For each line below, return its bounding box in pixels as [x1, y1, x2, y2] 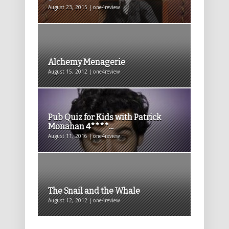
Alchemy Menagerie [48, 57, 125, 67]
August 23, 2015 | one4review [48, 5, 120, 11]
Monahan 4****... [48, 122, 113, 132]
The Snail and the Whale [48, 186, 140, 196]
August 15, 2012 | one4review [48, 69, 120, 75]
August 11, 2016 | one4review [48, 133, 120, 140]
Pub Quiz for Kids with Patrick [48, 112, 161, 123]
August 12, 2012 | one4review [48, 198, 120, 204]
